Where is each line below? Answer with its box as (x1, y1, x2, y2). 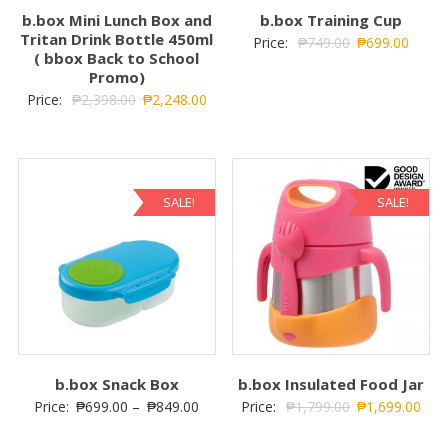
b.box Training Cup (260, 9, 403, 30)
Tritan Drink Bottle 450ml (20, 28, 214, 49)
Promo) (88, 66, 145, 87)
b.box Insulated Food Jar (238, 374, 425, 395)
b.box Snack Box (54, 374, 179, 395)
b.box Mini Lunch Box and (21, 9, 212, 30)
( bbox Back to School (34, 47, 200, 68)
